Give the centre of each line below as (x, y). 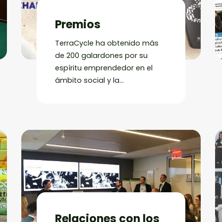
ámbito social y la (87, 81)
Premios (78, 25)
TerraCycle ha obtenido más (107, 43)
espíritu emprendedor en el (104, 68)
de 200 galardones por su (102, 56)
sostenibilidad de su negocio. (108, 93)
